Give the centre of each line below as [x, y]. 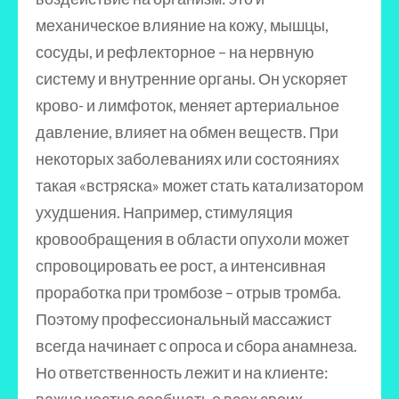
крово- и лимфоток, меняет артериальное [187, 105]
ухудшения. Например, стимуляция [164, 212]
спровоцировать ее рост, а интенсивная [181, 265]
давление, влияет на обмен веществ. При [187, 132]
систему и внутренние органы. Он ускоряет [191, 78]
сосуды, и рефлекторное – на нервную [175, 52]
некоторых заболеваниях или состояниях [187, 159]
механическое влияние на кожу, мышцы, [182, 25]
